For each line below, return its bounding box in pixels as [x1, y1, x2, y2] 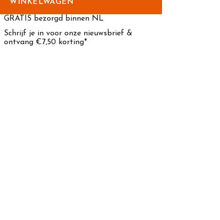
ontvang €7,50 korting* [4, 38, 87, 47]
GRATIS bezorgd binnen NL [4, 15, 104, 23]
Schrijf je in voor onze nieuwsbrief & [4, 29, 133, 38]
